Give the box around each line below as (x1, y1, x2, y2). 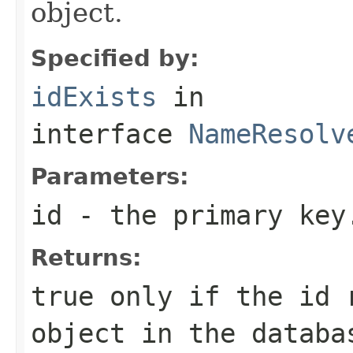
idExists (31, 80, 157, 113)
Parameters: (31, 162, 189, 190)
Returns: (31, 243, 142, 271)
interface (31, 117, 188, 150)
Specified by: (31, 44, 199, 72)
